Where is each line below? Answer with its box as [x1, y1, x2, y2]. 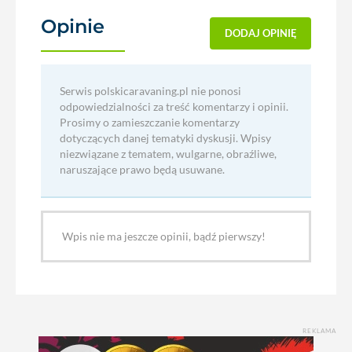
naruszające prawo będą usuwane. [60, 163, 225, 176]
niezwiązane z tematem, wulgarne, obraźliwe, [60, 147, 277, 160]
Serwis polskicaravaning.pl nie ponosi [60, 84, 241, 97]
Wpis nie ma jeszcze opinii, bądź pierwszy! [62, 229, 266, 243]
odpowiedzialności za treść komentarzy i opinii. [60, 100, 288, 113]
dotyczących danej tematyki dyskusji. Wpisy [60, 131, 271, 145]
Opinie [41, 14, 110, 38]
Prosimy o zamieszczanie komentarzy [60, 115, 240, 129]
